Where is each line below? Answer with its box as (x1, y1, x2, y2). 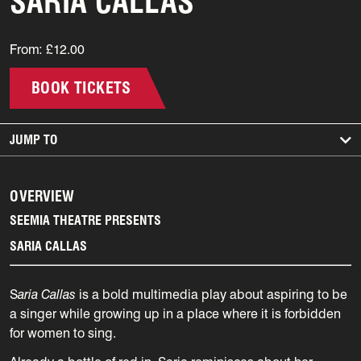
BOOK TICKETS (31, 77, 131, 98)
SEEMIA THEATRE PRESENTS (10, 212, 161, 228)
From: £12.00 (10, 41, 85, 57)
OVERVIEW (10, 187, 74, 205)
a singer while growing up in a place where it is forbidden (10, 305, 341, 322)
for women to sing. (10, 325, 119, 341)
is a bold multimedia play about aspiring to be (76, 286, 347, 302)
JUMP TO (10, 131, 57, 147)
